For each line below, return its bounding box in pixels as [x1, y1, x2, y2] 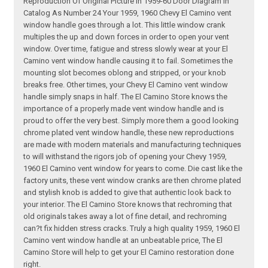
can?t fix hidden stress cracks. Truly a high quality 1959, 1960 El [23, 224, 240, 233]
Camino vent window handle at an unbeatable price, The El [23, 236, 223, 245]
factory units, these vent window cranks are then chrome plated [23, 176, 242, 185]
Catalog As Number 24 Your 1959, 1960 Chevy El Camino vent [23, 8, 232, 18]
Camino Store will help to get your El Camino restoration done [23, 248, 234, 257]
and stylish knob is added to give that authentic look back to [23, 188, 232, 197]
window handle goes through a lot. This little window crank [23, 20, 226, 30]
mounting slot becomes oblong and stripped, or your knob [23, 68, 227, 78]
